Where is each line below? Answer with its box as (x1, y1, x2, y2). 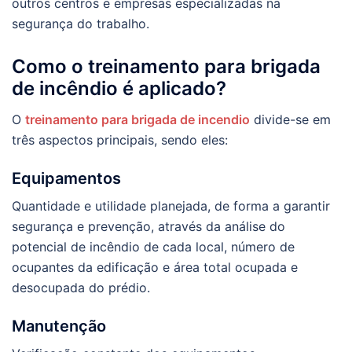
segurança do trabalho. (12, 15, 149, 31)
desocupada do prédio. (12, 280, 150, 296)
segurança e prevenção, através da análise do (12, 218, 285, 235)
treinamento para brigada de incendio (25, 112, 250, 128)
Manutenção (12, 317, 106, 336)
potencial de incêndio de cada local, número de (12, 239, 295, 255)
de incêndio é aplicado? (12, 77, 226, 101)
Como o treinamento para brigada (12, 55, 321, 79)
